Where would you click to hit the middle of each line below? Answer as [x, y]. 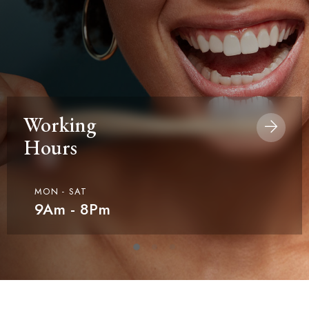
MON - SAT [61, 191]
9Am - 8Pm [72, 209]
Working [60, 124]
